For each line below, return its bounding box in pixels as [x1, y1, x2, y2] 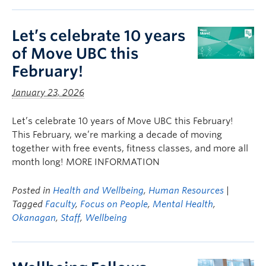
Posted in [12, 185, 53, 196]
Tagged [12, 199, 45, 210]
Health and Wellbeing [53, 185, 144, 196]
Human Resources [148, 185, 224, 196]
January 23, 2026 [12, 87, 84, 98]
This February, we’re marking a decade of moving [12, 129, 222, 140]
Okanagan [12, 213, 56, 223]
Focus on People [80, 199, 148, 210]
